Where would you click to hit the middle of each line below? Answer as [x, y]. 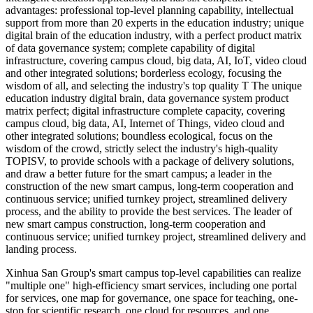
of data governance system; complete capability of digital [130, 48]
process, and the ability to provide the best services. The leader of [149, 212]
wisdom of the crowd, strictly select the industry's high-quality [142, 149]
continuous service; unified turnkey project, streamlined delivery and [156, 237]
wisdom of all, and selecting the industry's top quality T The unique [154, 86]
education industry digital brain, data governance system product [147, 99]
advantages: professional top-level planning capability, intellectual [150, 10]
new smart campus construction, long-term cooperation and [136, 224]
